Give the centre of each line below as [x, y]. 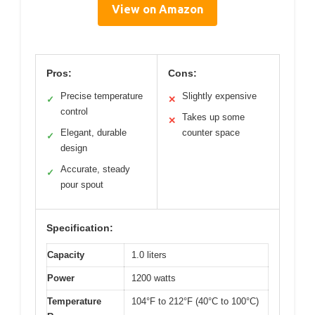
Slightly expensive [219, 96]
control [74, 111]
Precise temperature [102, 96]
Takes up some [213, 117]
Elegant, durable [94, 132]
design [74, 148]
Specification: [80, 227]
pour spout [82, 184]
